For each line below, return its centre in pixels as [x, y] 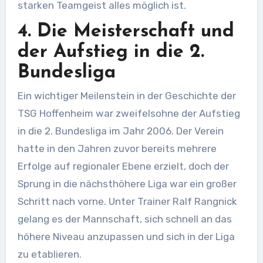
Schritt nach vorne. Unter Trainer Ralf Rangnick [127, 202]
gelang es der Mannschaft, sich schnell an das [124, 219]
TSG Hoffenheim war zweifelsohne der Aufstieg [129, 114]
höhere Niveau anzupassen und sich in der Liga [126, 237]
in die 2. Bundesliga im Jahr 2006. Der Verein [120, 131]
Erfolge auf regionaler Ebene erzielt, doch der [123, 166]
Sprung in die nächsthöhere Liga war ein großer [127, 184]
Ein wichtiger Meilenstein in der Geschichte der [127, 96]
